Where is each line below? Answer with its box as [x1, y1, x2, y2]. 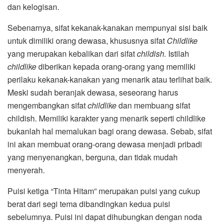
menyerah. [7, 164, 45, 176]
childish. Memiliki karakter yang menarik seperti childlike [7, 112, 206, 124]
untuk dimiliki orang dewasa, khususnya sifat [7, 35, 167, 47]
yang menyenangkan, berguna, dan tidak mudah [7, 151, 178, 163]
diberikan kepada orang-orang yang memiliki [36, 61, 196, 73]
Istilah [166, 48, 189, 60]
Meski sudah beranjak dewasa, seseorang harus [7, 87, 178, 99]
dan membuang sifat [116, 100, 190, 111]
